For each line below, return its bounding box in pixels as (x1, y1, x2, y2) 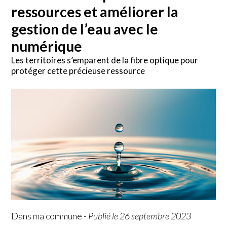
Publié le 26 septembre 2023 (88, 210, 192, 221)
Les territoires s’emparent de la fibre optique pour (11, 54, 199, 65)
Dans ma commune (11, 210, 83, 221)
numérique (11, 37, 83, 55)
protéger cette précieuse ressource (11, 65, 145, 76)
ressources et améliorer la (11, 3, 179, 20)
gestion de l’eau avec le (11, 20, 159, 37)
